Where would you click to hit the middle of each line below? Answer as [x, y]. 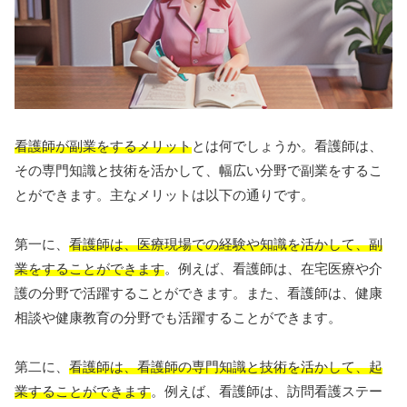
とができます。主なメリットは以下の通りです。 [164, 195]
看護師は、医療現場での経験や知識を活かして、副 [226, 244]
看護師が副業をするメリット [103, 146]
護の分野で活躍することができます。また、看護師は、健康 [199, 293]
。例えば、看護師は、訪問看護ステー [267, 392]
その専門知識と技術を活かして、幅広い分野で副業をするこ [199, 171]
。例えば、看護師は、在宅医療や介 [273, 269]
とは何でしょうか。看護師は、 [287, 146]
